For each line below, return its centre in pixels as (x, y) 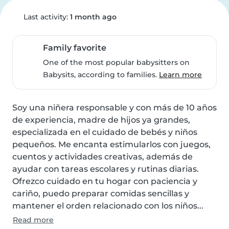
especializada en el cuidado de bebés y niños (105, 132)
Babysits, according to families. (101, 75)
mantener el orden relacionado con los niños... (108, 206)
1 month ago (93, 17)
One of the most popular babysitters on (117, 62)
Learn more (181, 75)
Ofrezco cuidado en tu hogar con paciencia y (105, 181)
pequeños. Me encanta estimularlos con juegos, (111, 144)
